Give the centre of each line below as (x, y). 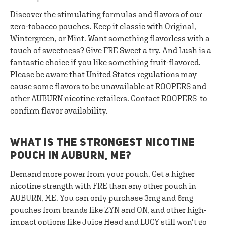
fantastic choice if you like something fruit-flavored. (105, 62)
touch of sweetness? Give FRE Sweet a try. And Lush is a (111, 50)
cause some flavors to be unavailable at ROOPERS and (108, 86)
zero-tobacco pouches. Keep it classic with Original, (103, 26)
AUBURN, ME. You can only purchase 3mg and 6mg (102, 198)
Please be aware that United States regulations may (103, 74)
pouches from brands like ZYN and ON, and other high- (108, 210)
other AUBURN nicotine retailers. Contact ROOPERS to (109, 98)
